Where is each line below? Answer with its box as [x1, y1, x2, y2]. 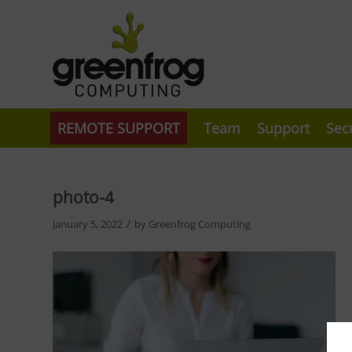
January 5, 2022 [53, 217, 123, 231]
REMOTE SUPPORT [57, 119, 180, 137]
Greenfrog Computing [148, 217, 251, 231]
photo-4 [53, 186, 114, 208]
